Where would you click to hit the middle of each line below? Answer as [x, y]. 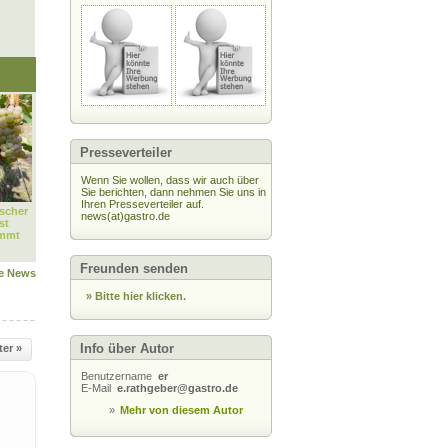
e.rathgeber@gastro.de [177, 388]
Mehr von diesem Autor [181, 410]
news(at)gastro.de [125, 216]
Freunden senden [134, 268]
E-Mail [99, 388]
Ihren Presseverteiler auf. [142, 204]
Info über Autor [127, 348]
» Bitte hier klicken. [136, 296]
